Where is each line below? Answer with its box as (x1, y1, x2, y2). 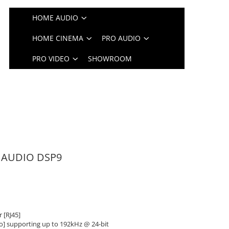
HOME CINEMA (32, 33, 84, 43)
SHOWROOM (88, 54, 132, 63)
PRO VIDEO (32, 54, 70, 63)
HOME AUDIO (32, 13, 79, 22)
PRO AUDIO (102, 33, 141, 43)
